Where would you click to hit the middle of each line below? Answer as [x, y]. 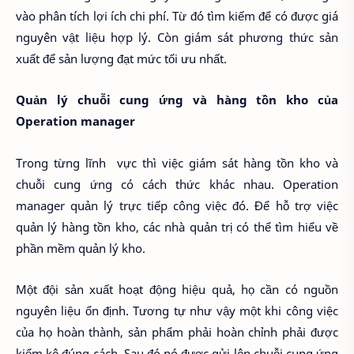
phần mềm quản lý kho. [81, 248]
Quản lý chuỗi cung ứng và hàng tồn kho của [177, 100]
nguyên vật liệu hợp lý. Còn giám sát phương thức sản [177, 37]
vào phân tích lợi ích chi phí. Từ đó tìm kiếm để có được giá [177, 15]
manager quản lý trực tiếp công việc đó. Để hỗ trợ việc [177, 205]
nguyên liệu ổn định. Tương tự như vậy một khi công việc [177, 311]
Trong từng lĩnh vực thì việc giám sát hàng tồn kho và [177, 162]
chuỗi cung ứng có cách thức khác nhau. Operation [177, 184]
